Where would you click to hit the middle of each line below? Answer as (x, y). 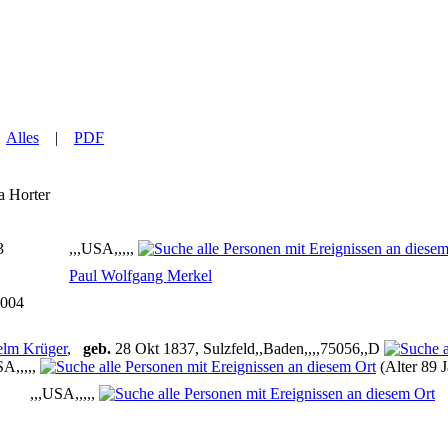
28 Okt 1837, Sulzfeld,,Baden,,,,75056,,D (247, 349)
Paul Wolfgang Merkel (140, 276)
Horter (29, 195)
